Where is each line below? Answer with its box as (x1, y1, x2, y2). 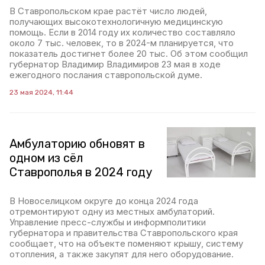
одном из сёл (9, 151, 83, 166)
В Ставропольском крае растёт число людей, (9, 5, 207, 17)
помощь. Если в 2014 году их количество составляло (9, 27, 235, 38)
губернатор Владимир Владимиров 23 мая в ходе (9, 59, 221, 70)
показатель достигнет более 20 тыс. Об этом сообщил (9, 48, 248, 60)
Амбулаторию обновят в (9, 137, 145, 151)
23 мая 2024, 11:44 (9, 88, 73, 97)
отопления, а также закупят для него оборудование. (9, 248, 234, 260)
